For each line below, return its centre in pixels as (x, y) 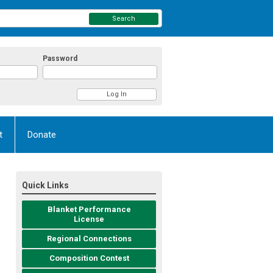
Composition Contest (89, 258)
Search (124, 19)
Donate (42, 134)
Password (60, 59)
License (89, 219)
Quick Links (45, 185)
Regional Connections (89, 238)
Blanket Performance (89, 209)
